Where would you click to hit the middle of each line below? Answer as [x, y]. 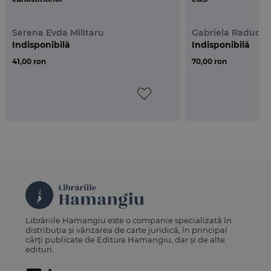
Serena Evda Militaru [58, 33]
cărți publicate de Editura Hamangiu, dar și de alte [126, 240]
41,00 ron [29, 62]
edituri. [40, 250]
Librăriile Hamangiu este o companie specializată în [129, 220]
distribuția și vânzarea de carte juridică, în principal [127, 230]
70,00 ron [209, 62]
